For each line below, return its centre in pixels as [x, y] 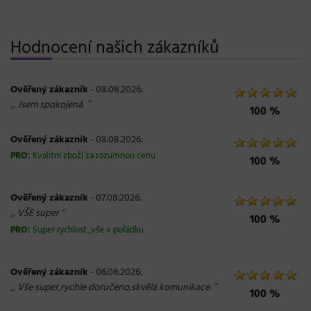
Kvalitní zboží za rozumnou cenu [94, 156]
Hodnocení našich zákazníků [115, 49]
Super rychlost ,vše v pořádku [88, 230]
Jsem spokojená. [51, 105]
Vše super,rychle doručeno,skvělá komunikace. [114, 288]
